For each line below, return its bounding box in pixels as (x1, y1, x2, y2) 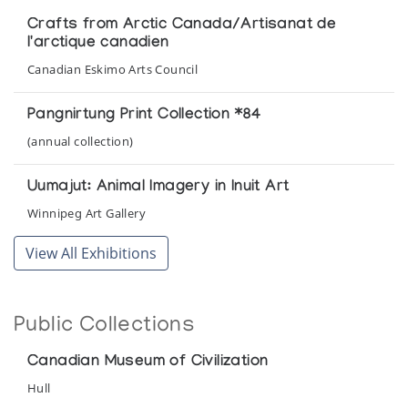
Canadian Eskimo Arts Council (27, 60, 199, 77)
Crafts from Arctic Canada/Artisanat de (27, 15, 337, 36)
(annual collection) (27, 132, 134, 149)
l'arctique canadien (27, 34, 169, 54)
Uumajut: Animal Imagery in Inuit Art (27, 178, 290, 198)
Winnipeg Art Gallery (27, 204, 147, 221)
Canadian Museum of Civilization (27, 352, 269, 372)
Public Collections (14, 313, 196, 339)
